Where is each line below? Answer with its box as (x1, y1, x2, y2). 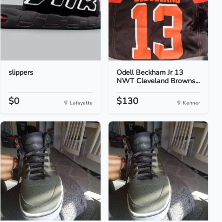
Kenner (181, 99, 200, 107)
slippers (8, 67, 34, 77)
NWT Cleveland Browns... (116, 76, 200, 86)
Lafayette (68, 99, 93, 107)
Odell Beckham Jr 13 (116, 67, 183, 77)
